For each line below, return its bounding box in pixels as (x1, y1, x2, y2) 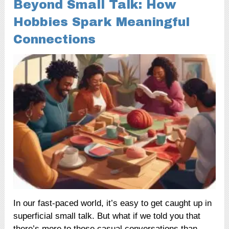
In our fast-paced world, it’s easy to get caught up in (13, 198, 212, 209)
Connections (13, 33, 96, 47)
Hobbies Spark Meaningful (13, 15, 190, 29)
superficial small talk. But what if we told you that (13, 211, 201, 221)
